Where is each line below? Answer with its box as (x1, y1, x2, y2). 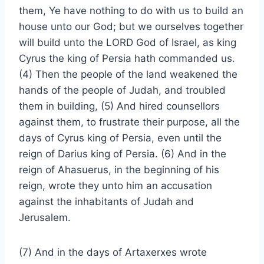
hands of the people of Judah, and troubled (19, 84, 226, 96)
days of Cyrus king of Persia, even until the (19, 132, 222, 144)
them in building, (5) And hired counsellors (19, 100, 220, 112)
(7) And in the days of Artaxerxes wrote (19, 246, 207, 258)
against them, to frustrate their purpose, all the (19, 116, 240, 128)
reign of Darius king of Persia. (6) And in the (19, 148, 226, 160)
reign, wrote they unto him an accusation (19, 180, 212, 192)
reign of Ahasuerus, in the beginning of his (19, 164, 219, 176)
